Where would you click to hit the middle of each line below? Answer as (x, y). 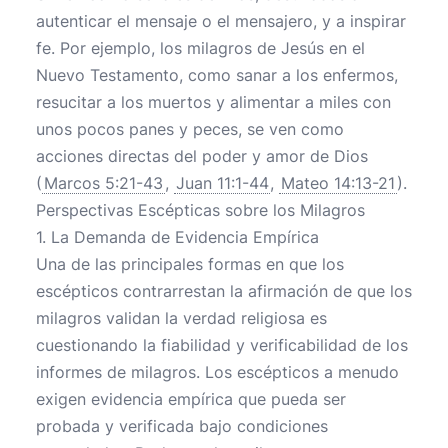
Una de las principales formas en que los (190, 264)
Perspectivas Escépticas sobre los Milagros (200, 210)
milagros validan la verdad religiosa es (181, 318)
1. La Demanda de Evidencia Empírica (177, 237)
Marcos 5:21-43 (103, 183)
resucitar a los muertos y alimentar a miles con (213, 102)
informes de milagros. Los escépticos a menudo (217, 372)
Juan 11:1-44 (222, 183)
